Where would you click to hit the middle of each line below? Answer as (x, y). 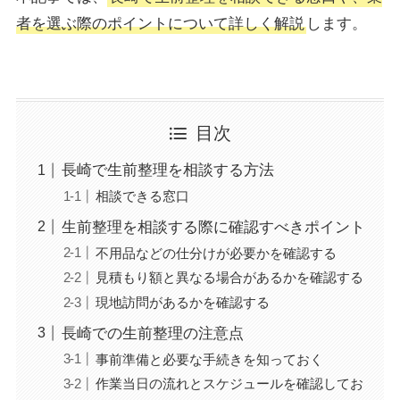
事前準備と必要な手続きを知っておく (210, 359)
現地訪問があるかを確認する (183, 303)
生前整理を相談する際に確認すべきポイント (213, 227)
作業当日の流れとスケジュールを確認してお (230, 384)
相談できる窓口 (143, 196)
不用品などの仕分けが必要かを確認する (217, 253)
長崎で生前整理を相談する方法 (167, 171)
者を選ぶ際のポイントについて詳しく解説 (160, 23)
